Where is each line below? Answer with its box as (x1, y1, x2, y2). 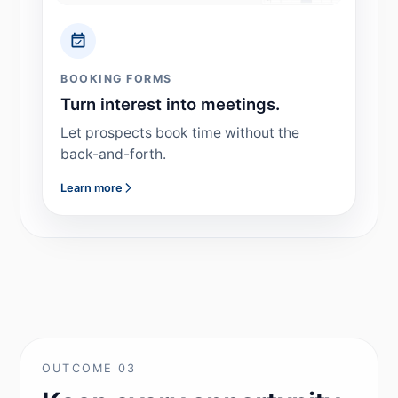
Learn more (60, 180, 123, 195)
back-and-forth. (60, 145, 167, 163)
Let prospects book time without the (60, 123, 300, 141)
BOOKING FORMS (60, 71, 172, 85)
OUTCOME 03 (42, 361, 136, 375)
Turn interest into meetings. (60, 93, 281, 114)
